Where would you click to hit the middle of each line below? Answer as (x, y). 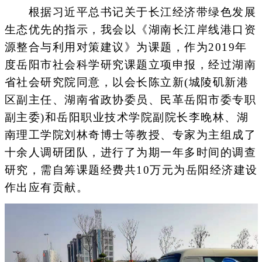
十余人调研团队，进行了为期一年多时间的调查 (130, 153)
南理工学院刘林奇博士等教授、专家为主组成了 (130, 135)
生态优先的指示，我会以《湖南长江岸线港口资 (130, 30)
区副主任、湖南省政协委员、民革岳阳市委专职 (130, 100)
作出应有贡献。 (46, 188)
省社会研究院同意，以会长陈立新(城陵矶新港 (126, 82)
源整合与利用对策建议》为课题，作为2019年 (126, 47)
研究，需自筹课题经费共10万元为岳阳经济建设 (131, 170)
